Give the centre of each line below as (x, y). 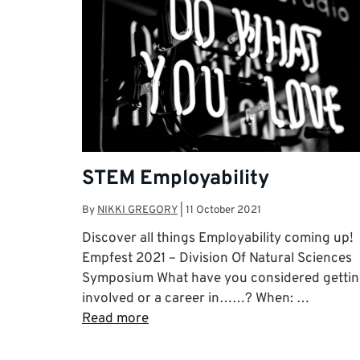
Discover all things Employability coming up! (218, 239)
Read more (115, 319)
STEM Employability (176, 179)
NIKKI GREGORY (137, 211)
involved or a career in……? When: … (196, 299)
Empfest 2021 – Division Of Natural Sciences (217, 259)
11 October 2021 (223, 211)
